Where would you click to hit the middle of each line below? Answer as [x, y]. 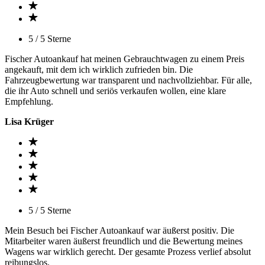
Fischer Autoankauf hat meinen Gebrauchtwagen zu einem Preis [125, 59]
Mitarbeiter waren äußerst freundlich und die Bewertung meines [124, 241]
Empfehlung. [29, 101]
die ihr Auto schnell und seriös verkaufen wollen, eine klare [115, 91]
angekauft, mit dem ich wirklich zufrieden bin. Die [99, 70]
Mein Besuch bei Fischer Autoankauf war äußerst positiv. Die [119, 230]
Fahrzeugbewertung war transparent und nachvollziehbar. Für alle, [128, 80]
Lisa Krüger [29, 122]
